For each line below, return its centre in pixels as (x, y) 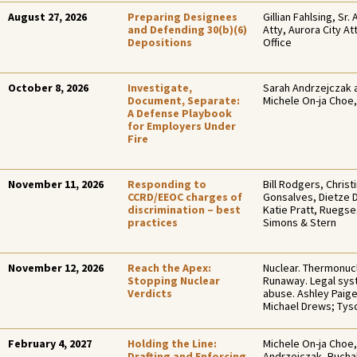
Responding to (167, 184)
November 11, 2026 (56, 184)
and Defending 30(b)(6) (187, 29)
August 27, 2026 (47, 17)
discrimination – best (184, 210)
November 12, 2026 (56, 268)
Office (277, 42)
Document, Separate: (184, 100)
